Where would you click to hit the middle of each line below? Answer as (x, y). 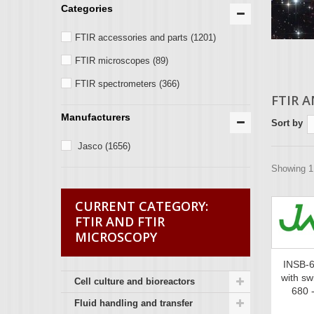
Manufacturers (96, 117)
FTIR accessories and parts (131, 37)
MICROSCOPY (116, 237)
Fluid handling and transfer (134, 303)
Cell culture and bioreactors (135, 281)
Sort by (287, 123)
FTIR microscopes (112, 60)
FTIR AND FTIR (120, 221)
